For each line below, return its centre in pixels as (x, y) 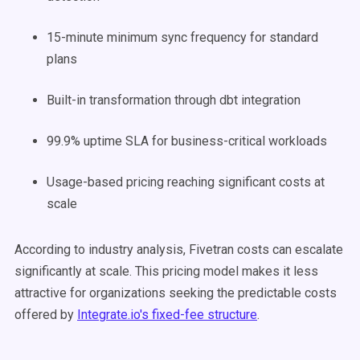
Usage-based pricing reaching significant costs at (186, 182)
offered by (46, 315)
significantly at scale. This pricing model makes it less (166, 271)
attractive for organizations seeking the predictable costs (176, 293)
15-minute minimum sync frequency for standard (182, 37)
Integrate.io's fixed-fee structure (167, 315)
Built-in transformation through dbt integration (174, 100)
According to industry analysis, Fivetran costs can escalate (179, 250)
